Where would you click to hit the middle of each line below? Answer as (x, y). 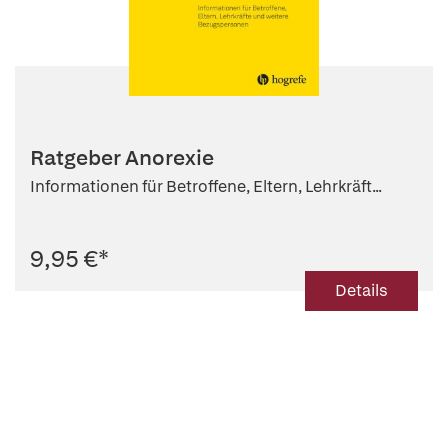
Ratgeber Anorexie (122, 158)
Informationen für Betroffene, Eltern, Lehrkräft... (206, 187)
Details (361, 291)
